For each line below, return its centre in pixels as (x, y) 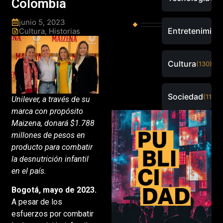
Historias (64, 31)
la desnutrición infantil (50, 159)
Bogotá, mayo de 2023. (54, 190)
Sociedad (185, 96)
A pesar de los (37, 202)
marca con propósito (47, 111)
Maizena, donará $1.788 (53, 123)
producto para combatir (52, 147)
